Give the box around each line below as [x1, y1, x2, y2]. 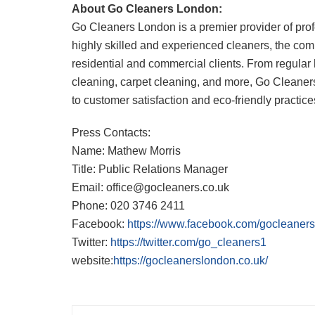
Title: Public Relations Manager [72, 162, 228, 175]
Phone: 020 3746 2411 [72, 199, 185, 212]
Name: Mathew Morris [72, 144, 181, 157]
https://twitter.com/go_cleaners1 [110, 236, 266, 248]
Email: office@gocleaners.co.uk [72, 181, 229, 193]
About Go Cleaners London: [72, 2, 222, 15]
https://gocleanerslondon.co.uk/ [113, 254, 268, 266]
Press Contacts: [72, 126, 150, 139]
